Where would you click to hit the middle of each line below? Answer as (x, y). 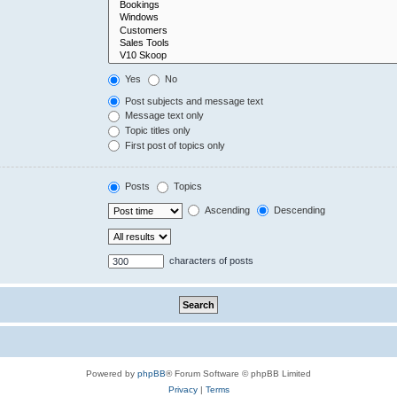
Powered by (112, 373)
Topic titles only (157, 131)
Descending (299, 210)
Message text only (163, 116)
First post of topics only (174, 145)
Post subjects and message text (193, 101)
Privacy (183, 389)
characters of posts (210, 260)
